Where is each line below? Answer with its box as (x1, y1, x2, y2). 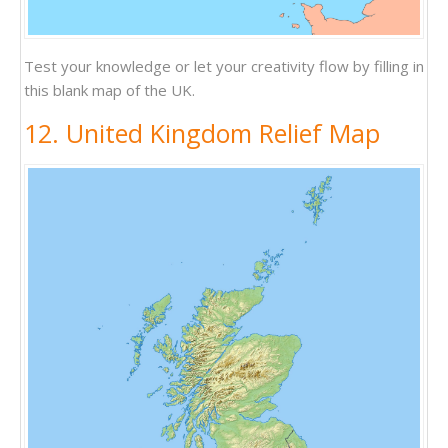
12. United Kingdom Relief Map (24, 116, 380, 151)
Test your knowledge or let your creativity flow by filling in (24, 56, 424, 77)
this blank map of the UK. (24, 80, 195, 101)
